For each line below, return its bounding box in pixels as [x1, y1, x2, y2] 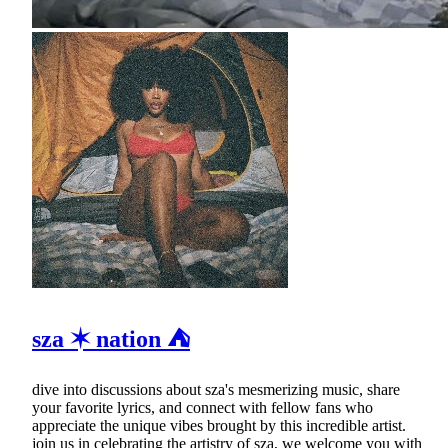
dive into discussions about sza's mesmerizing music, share [32, 381, 400, 399]
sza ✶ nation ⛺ [32, 326, 190, 353]
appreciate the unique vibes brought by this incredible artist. [32, 417, 406, 435]
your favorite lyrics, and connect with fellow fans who [32, 399, 373, 417]
